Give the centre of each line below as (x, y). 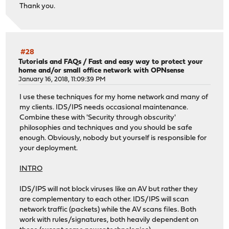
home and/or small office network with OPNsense (101, 71)
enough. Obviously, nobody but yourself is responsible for (113, 138)
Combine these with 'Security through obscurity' (98, 118)
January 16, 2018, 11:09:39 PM (62, 80)
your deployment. (49, 148)
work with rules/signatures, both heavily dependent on (109, 220)
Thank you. (38, 6)
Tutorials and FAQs (50, 62)
